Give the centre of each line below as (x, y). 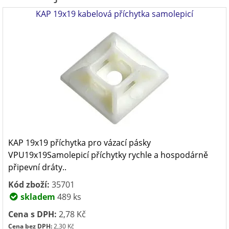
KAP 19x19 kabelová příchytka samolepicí (114, 14)
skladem (37, 197)
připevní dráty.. (37, 167)
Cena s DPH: (32, 214)
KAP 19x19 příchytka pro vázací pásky (79, 143)
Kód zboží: (29, 185)
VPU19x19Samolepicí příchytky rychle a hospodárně (108, 155)
